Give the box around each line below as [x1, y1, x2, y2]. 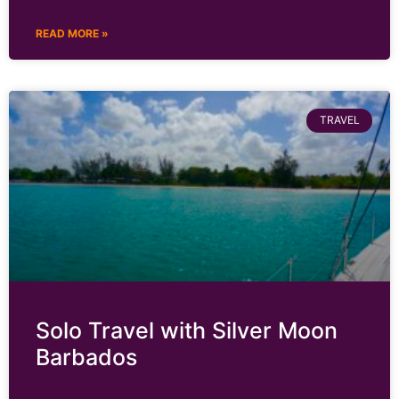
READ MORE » [36, 27, 109, 41]
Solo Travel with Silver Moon [36, 317, 338, 345]
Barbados [36, 344, 137, 371]
